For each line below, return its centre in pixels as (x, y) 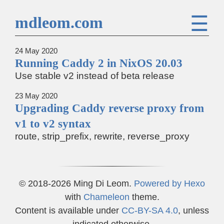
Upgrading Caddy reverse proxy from (109, 108)
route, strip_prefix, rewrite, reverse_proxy (102, 136)
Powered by (159, 183)
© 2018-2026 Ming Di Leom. (76, 183)
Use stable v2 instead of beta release (95, 76)
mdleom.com (59, 22)
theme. (144, 196)
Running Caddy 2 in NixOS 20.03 (99, 63)
